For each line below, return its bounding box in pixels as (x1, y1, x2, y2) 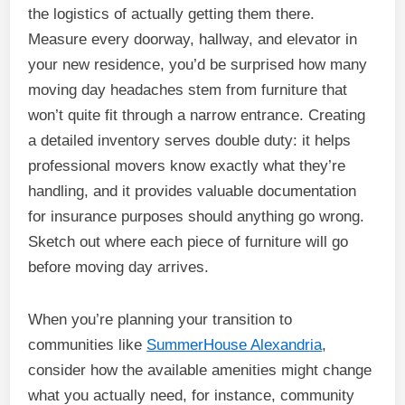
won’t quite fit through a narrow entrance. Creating (28, 107, 366, 124)
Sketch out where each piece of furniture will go (28, 233, 349, 250)
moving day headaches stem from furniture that (28, 81, 348, 99)
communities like (28, 336, 147, 353)
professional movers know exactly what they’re (28, 157, 346, 174)
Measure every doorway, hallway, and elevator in (28, 31, 358, 48)
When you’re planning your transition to (28, 311, 293, 328)
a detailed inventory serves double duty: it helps (28, 132, 352, 149)
